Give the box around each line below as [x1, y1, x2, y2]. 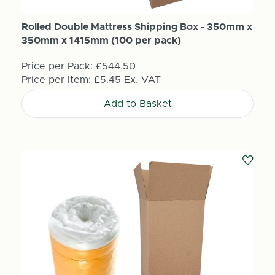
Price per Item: [21, 75, 94, 85]
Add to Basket [103, 99, 172, 109]
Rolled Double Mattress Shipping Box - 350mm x [21, 22, 252, 33]
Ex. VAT [123, 75, 161, 85]
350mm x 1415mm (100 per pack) [21, 36, 181, 46]
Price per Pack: [21, 61, 93, 72]
